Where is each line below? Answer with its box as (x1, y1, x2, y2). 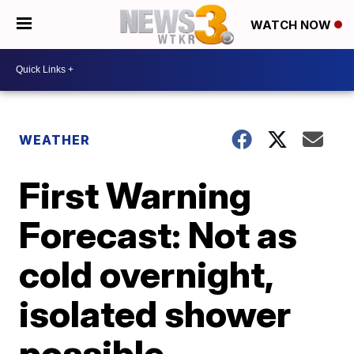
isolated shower (19, 291, 292, 336)
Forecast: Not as (19, 212, 298, 257)
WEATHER (19, 131, 91, 148)
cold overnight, (19, 251, 273, 296)
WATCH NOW (250, 17, 334, 33)
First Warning (19, 172, 252, 217)
